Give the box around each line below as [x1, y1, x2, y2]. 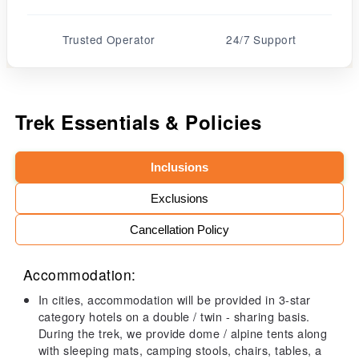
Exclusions [150, 191, 208, 205]
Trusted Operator [63, 31, 155, 47]
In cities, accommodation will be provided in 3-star [38, 290, 311, 308]
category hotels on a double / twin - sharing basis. [38, 307, 310, 325]
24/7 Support [226, 31, 296, 47]
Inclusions [150, 159, 208, 174]
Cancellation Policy [129, 222, 229, 236]
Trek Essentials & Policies [14, 108, 262, 135]
